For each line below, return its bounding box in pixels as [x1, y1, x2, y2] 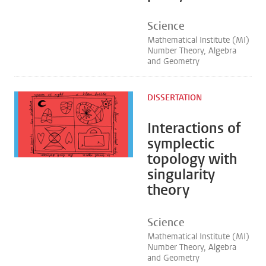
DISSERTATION [147, 92, 202, 103]
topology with [147, 150, 237, 169]
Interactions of [147, 119, 241, 138]
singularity [147, 165, 215, 184]
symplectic [147, 134, 214, 153]
